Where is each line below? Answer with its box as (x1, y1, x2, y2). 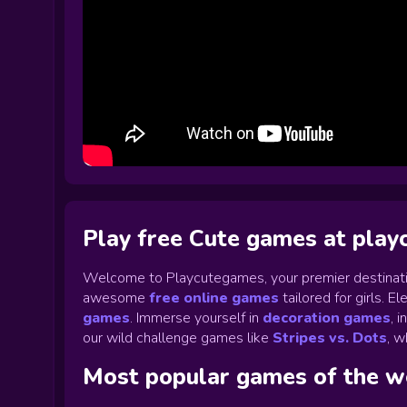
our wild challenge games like (83, 328, 269, 348)
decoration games (263, 308, 391, 328)
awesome (83, 288, 145, 308)
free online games (149, 288, 279, 308)
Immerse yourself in (136, 308, 259, 328)
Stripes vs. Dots (273, 328, 387, 348)
